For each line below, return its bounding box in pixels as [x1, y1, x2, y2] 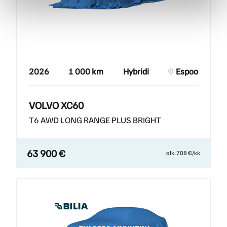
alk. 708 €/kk [166, 149, 200, 157]
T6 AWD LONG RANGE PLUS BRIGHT [29, 115, 161, 126]
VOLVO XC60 [29, 98, 84, 112]
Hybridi [123, 66, 149, 77]
